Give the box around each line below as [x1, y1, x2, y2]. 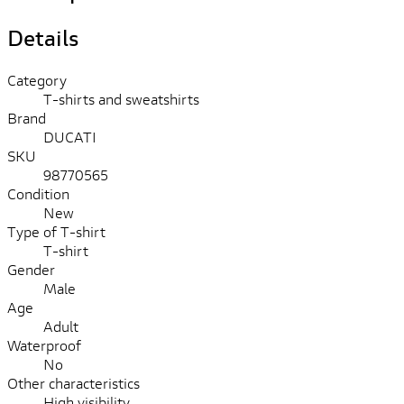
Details [7, 23, 78, 52]
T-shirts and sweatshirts [43, 88, 199, 108]
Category [7, 69, 67, 89]
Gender [7, 259, 55, 279]
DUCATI [43, 126, 96, 146]
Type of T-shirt [7, 221, 106, 241]
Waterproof [7, 335, 81, 354]
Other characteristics [7, 372, 140, 392]
